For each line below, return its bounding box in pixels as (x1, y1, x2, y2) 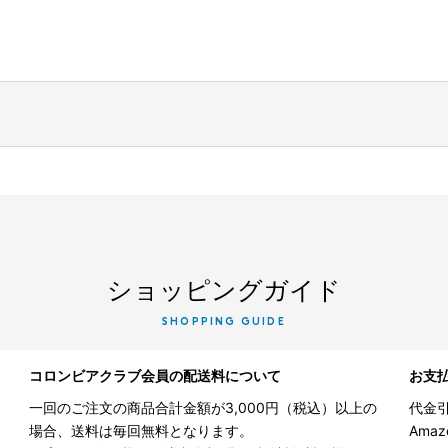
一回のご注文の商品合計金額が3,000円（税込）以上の (29, 398, 377, 416)
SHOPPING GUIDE (162, 316, 286, 328)
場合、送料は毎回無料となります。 (29, 421, 253, 439)
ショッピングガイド (107, 274, 341, 305)
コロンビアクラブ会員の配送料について (29, 366, 281, 384)
